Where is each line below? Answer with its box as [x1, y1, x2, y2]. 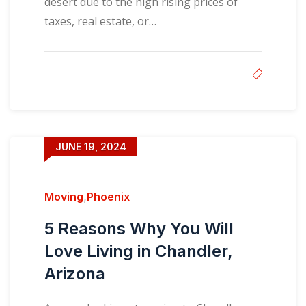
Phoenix [87, 190, 130, 204]
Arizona [44, 264, 105, 283]
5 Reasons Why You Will [44, 219, 234, 238]
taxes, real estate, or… [44, 14, 156, 29]
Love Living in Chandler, [44, 241, 233, 261]
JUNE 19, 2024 [55, 140, 126, 152]
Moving [44, 190, 83, 204]
